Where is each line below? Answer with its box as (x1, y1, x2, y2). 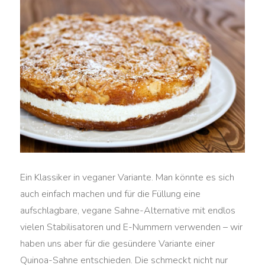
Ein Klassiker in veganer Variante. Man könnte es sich (20, 171, 235, 185)
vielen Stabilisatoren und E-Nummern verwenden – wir (20, 221, 243, 234)
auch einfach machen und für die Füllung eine (20, 188, 201, 201)
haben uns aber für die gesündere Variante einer (20, 237, 215, 251)
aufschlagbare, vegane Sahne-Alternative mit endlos (20, 204, 236, 218)
